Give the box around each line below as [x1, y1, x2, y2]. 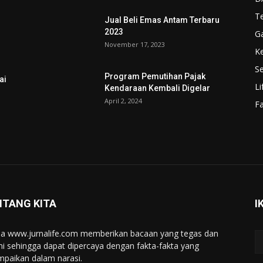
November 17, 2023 [104, 40, 165, 49]
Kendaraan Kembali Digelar [104, 83, 210, 93]
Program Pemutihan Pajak [104, 72, 205, 81]
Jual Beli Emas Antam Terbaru [104, 15, 220, 25]
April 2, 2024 [104, 96, 142, 105]
